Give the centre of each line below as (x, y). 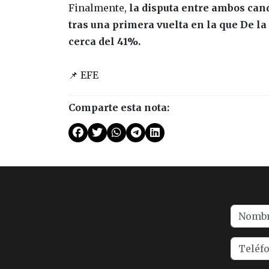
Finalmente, (99, 8)
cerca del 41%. (104, 42)
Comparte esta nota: (119, 108)
